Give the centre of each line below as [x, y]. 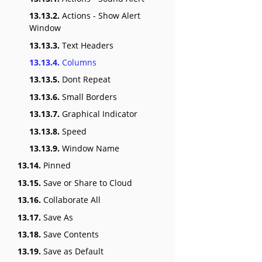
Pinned [56, 166]
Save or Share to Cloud [87, 182]
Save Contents [70, 234]
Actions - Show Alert [100, 16]
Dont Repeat [85, 80]
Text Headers [87, 45]
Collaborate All [71, 200]
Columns [78, 63]
